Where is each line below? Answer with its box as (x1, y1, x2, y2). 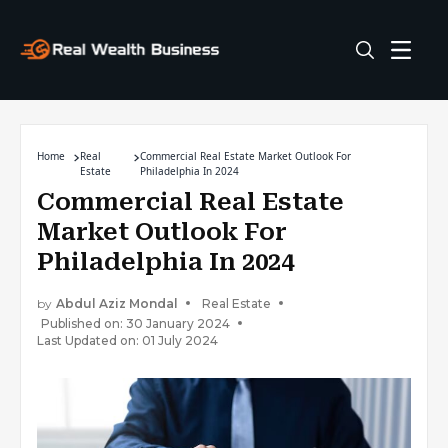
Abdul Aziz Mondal (56, 295, 178, 311)
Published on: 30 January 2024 (41, 315, 230, 331)
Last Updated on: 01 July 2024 (37, 333, 218, 348)
